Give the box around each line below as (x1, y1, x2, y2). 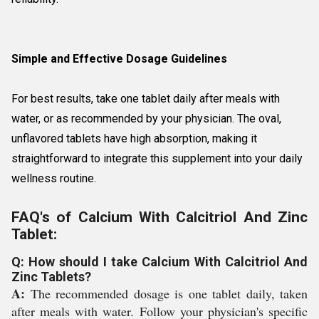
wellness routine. (11, 172, 96, 185)
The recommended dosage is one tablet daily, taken (25, 285, 308, 302)
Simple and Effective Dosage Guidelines (11, 52, 227, 66)
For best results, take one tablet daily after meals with (11, 92, 280, 105)
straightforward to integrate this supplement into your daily (11, 152, 303, 165)
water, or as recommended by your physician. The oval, (11, 112, 281, 125)
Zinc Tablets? (11, 269, 91, 284)
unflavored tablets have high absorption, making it (11, 132, 257, 145)
